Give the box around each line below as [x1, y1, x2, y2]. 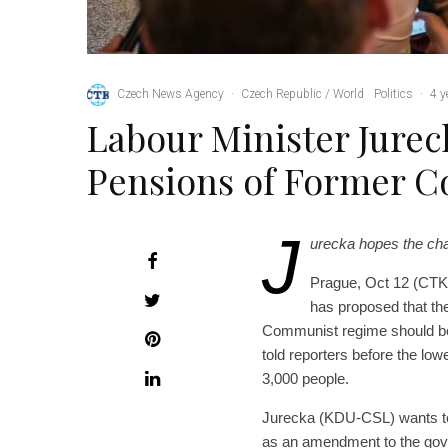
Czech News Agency [117, 87, 224, 102]
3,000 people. [262, 369, 349, 387]
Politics [374, 87, 413, 102]
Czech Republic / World [241, 87, 364, 102]
